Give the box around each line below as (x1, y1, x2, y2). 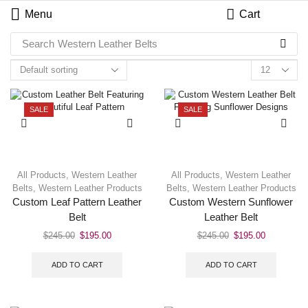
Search (21, 38, 54, 49)
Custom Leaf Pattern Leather (12, 197, 142, 208)
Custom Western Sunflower (169, 197, 293, 208)
